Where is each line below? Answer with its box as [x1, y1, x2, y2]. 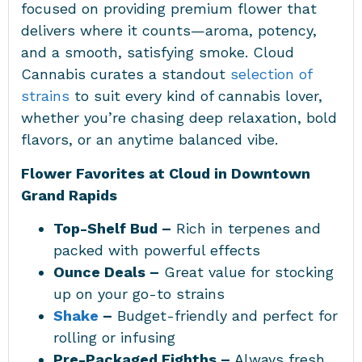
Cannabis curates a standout [21, 65, 230, 83]
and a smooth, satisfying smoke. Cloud [21, 44, 294, 61]
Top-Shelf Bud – [53, 219, 171, 237]
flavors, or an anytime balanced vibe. [21, 131, 288, 149]
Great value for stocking [159, 263, 334, 280]
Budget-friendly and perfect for [112, 306, 338, 324]
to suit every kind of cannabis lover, [69, 87, 322, 105]
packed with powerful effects [53, 241, 270, 259]
